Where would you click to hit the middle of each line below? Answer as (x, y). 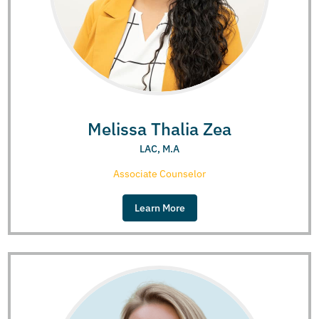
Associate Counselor (159, 173)
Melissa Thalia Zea (159, 129)
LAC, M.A (159, 148)
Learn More (159, 208)
